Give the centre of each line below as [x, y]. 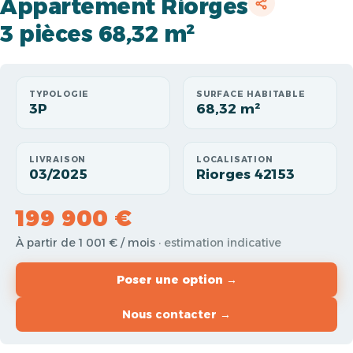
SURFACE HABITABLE [251, 94]
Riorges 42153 [245, 174]
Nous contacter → [176, 314]
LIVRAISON [58, 160]
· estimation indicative [220, 243]
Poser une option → [176, 280]
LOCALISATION [235, 160]
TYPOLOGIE [59, 94]
